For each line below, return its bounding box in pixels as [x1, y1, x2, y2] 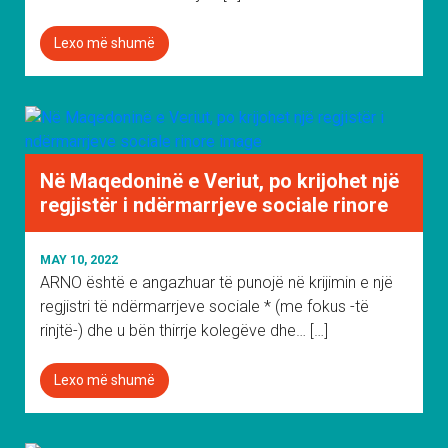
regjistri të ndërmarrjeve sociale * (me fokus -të [40, 297, 369, 316]
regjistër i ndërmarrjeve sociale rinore [40, 193, 388, 217]
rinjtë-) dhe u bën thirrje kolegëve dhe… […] [40, 321, 328, 340]
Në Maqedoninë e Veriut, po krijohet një [40, 169, 399, 193]
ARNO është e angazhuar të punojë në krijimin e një [40, 273, 393, 292]
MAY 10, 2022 [40, 252, 118, 267]
